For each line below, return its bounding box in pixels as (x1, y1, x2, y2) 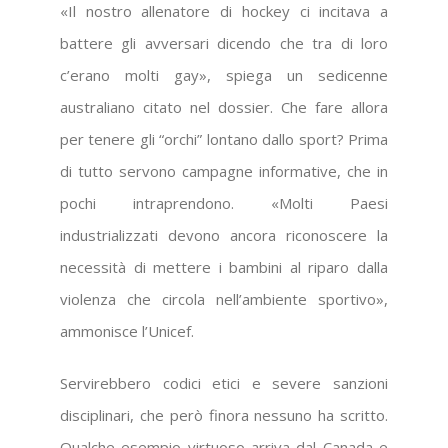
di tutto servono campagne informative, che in (60, 161, 388, 182)
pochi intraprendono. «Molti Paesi (60, 193, 388, 214)
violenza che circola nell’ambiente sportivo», (60, 289, 388, 310)
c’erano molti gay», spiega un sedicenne (60, 65, 388, 86)
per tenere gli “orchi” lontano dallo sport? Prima (60, 129, 388, 150)
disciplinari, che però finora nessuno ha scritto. (60, 405, 388, 426)
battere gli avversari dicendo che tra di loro (60, 33, 388, 54)
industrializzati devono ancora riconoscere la (60, 225, 388, 246)
